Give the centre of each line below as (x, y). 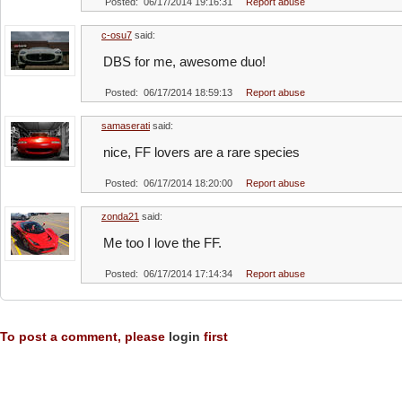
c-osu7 (117, 35)
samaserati (126, 126)
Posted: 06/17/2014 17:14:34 (169, 274)
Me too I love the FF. (162, 243)
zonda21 (120, 216)
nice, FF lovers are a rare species (201, 152)
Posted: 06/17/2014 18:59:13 (169, 92)
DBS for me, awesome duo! (184, 61)
